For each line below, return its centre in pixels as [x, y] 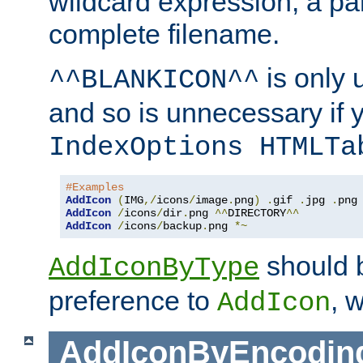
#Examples [95, 187]
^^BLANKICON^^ [154, 80]
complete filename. [164, 34]
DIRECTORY [257, 213]
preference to [133, 300]
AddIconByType [154, 268]
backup [182, 226]
